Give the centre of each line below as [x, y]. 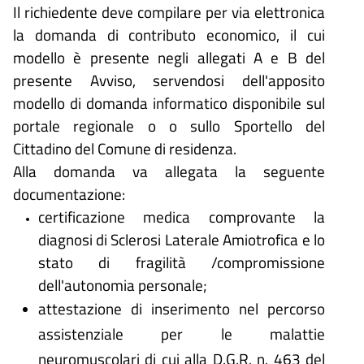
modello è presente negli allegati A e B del [169, 57]
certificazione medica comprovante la [181, 216]
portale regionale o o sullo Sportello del [169, 125]
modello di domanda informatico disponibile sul [169, 102]
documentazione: [69, 193]
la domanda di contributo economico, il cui [169, 34]
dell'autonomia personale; [122, 284]
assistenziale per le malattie [181, 333]
